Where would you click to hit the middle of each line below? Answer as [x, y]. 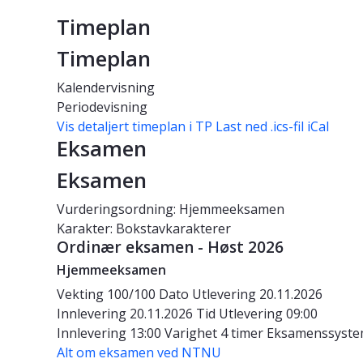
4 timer [243, 333]
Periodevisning [102, 107]
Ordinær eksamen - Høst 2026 [170, 248]
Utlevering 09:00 [268, 314]
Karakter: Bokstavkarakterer [144, 229]
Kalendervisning [106, 88]
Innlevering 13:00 [111, 333]
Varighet [192, 333]
